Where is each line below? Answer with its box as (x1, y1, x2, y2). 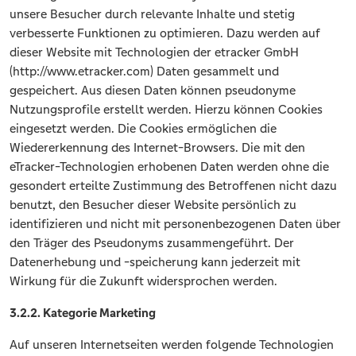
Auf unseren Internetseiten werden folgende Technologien (10, 337, 334, 353)
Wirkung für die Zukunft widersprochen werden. (10, 273, 277, 289)
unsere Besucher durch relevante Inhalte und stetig (10, 6, 295, 22)
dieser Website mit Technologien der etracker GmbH (10, 44, 299, 60)
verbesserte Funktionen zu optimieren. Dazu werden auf (10, 25, 320, 41)
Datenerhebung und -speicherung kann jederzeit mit (10, 254, 300, 270)
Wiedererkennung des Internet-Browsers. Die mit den (10, 140, 305, 156)
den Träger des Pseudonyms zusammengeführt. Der (10, 235, 294, 251)
